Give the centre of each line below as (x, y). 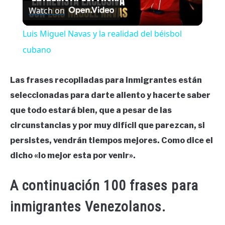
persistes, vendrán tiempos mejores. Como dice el (111, 141)
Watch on (46, 11)
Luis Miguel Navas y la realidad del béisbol (102, 34)
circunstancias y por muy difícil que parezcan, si (107, 126)
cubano (37, 50)
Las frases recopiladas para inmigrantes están (106, 80)
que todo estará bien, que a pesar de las (91, 110)
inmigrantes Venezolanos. (88, 206)
